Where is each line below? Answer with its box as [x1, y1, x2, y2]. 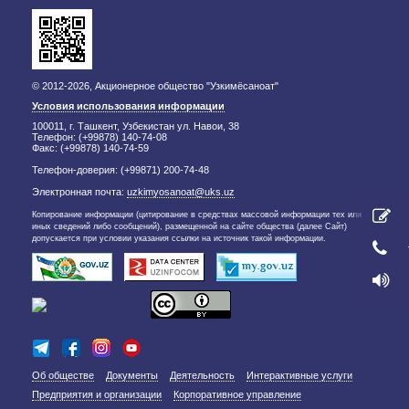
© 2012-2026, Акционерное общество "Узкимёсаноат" [32, 80, 278, 91]
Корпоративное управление [173, 389, 301, 400]
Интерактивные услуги [246, 370, 352, 381]
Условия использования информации [32, 100, 225, 111]
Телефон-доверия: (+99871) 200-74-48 [32, 164, 209, 175]
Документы [106, 370, 158, 381]
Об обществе [32, 370, 94, 381]
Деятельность [170, 370, 235, 381]
